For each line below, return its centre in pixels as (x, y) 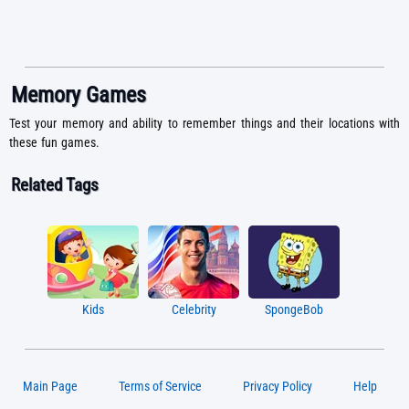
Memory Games (79, 94)
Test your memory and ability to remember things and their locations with (204, 123)
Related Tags (55, 184)
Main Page (50, 386)
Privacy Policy (278, 386)
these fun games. (54, 142)
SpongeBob (294, 310)
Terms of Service (160, 386)
